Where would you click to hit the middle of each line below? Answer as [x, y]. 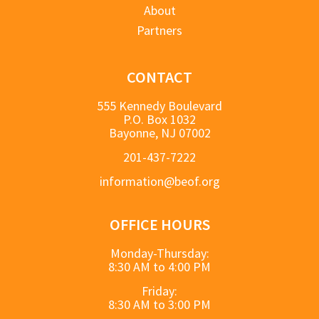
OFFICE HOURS [159, 224]
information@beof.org [159, 181]
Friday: [159, 291]
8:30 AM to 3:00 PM [159, 304]
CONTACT [159, 77]
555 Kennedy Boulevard [159, 105]
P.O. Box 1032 [159, 119]
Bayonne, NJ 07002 [159, 132]
